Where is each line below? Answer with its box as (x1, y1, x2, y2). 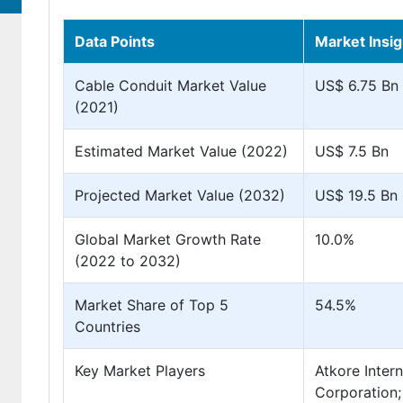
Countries (75, 318, 140, 336)
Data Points (75, 32, 155, 50)
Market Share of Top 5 (75, 296, 228, 314)
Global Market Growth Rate (75, 230, 261, 248)
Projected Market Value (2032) (75, 186, 285, 204)
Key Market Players (75, 362, 205, 380)
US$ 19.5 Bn (315, 186, 398, 204)
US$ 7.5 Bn (315, 142, 389, 160)
